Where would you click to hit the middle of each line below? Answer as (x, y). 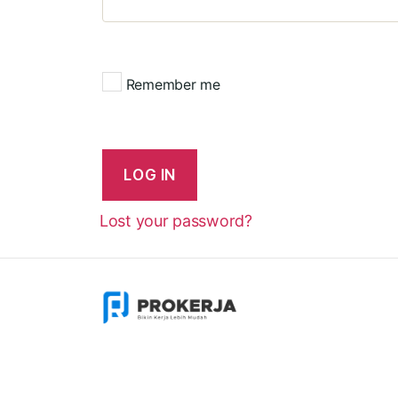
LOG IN (150, 175)
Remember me (173, 84)
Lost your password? (176, 221)
